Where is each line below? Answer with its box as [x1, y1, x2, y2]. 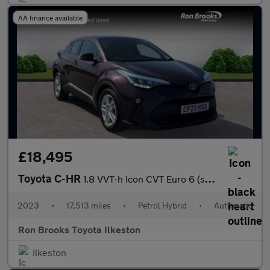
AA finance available [18, 13, 83, 22]
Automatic [214, 200, 253, 210]
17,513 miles [66, 200, 111, 210]
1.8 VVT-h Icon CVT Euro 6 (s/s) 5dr [83, 173, 205, 184]
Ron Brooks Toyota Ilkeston [18, 224, 140, 235]
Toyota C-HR [18, 172, 83, 185]
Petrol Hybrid [138, 200, 187, 210]
